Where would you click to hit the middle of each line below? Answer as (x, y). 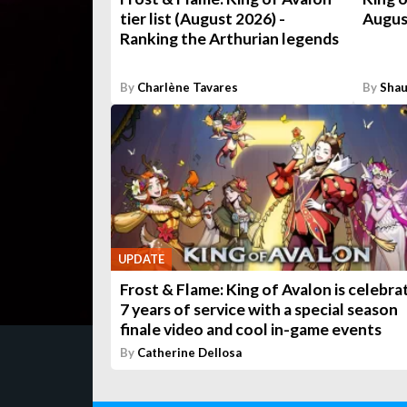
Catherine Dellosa (189, 353)
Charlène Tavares (188, 87)
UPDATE (141, 259)
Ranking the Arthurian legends (229, 39)
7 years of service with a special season (259, 310)
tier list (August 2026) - (203, 19)
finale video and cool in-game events (251, 330)
